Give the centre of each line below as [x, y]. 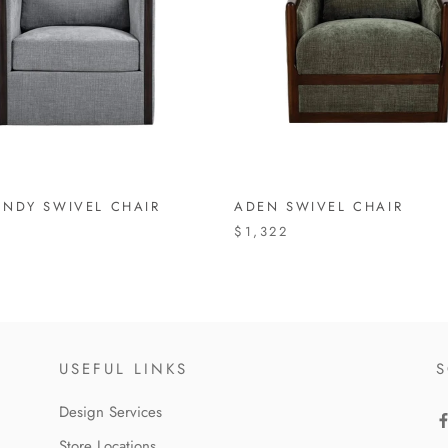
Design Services [110, 411]
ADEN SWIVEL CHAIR [319, 206]
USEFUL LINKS [123, 368]
